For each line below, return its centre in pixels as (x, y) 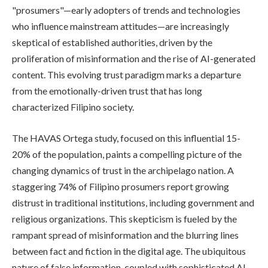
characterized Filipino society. (73, 107)
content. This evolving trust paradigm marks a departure (127, 75)
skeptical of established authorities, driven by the (112, 42)
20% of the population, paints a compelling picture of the (127, 154)
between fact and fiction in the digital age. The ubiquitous (129, 251)
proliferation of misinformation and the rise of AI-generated (134, 59)
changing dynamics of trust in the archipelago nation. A (123, 170)
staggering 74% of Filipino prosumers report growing (121, 186)
